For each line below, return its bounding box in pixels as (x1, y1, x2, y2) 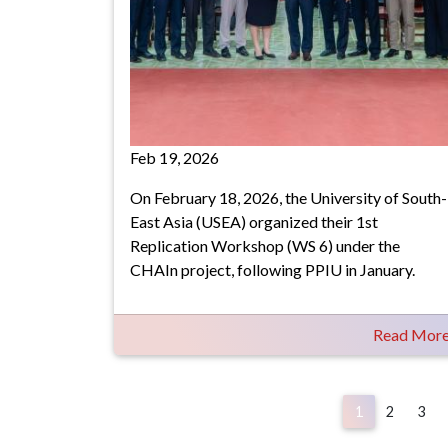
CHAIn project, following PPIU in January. (130, 260, 415, 279)
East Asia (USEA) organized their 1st (130, 212, 378, 231)
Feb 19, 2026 (130, 148, 219, 167)
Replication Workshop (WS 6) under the (130, 236, 400, 255)
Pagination (113, 393, 245, 422)
